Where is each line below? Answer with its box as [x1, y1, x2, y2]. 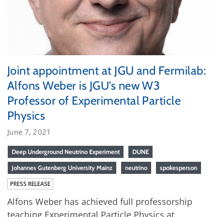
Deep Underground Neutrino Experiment [12, 147, 120, 155]
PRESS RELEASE [10, 179, 50, 188]
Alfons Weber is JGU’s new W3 [7, 78, 160, 93]
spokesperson [160, 163, 197, 171]
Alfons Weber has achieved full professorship [7, 195, 192, 207]
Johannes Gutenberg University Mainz [12, 163, 112, 171]
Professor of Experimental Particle [7, 93, 181, 108]
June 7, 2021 [7, 126, 51, 137]
